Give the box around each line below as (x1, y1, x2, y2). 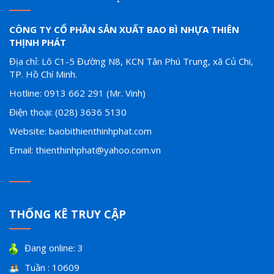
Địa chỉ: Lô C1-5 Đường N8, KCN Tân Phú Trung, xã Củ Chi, (9, 55, 253, 68)
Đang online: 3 (24, 242, 83, 254)
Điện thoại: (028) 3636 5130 (9, 106, 127, 119)
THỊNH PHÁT (9, 36, 66, 49)
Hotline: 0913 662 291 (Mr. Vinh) (9, 87, 146, 100)
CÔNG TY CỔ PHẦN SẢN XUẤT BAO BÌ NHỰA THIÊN (9, 23, 239, 36)
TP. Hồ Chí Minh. (9, 68, 77, 81)
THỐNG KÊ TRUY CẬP (9, 207, 126, 222)
